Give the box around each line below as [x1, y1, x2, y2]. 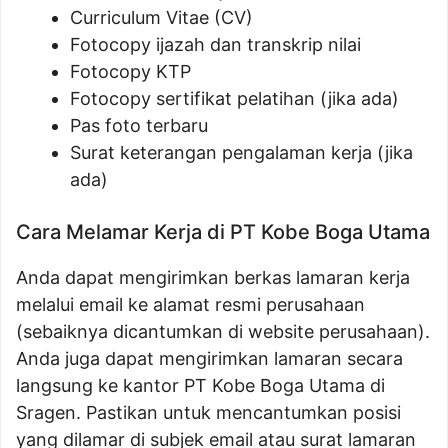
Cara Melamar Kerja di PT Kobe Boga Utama [16, 220, 430, 244]
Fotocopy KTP [70, 61, 191, 82]
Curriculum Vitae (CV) [70, 7, 253, 28]
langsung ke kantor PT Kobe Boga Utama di [16, 375, 385, 396]
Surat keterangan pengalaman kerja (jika [70, 142, 413, 163]
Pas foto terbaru [70, 115, 208, 136]
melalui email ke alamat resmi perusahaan [16, 294, 365, 315]
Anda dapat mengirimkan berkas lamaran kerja [16, 267, 410, 288]
